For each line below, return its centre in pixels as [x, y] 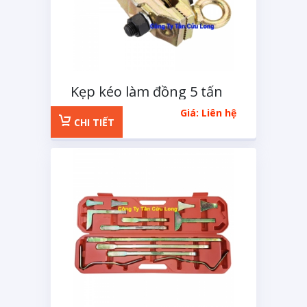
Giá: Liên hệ [208, 113]
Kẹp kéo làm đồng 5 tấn [147, 91]
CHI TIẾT [93, 122]
